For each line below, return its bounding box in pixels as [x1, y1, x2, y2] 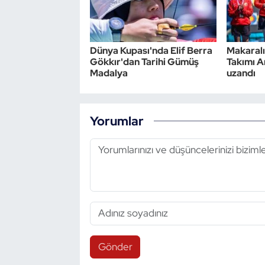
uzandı [226, 66, 256, 79]
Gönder [98, 240, 132, 253]
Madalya [89, 66, 128, 79]
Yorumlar [89, 112, 144, 130]
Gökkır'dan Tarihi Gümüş [89, 55, 199, 68]
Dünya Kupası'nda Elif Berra [89, 44, 212, 57]
